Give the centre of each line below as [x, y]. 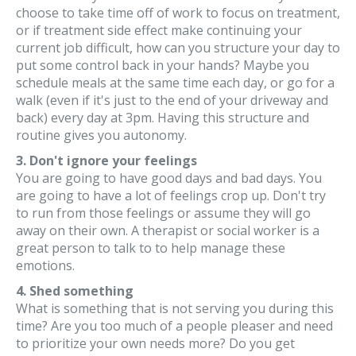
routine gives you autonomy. [101, 135]
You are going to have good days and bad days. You [169, 178]
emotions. [45, 265]
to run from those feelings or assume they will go [163, 213]
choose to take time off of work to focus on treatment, [178, 13]
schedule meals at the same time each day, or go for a [175, 83]
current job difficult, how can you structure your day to [178, 48]
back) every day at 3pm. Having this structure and [163, 118]
